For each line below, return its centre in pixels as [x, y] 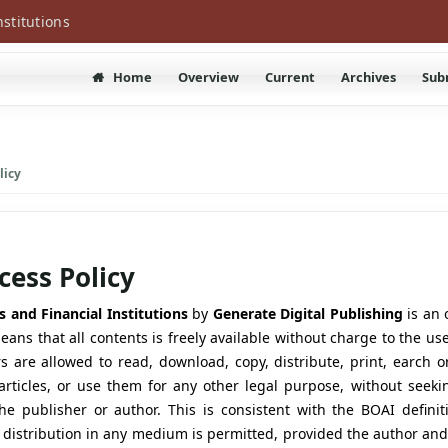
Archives [369, 77]
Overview [209, 77]
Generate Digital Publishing [307, 314]
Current [290, 77]
